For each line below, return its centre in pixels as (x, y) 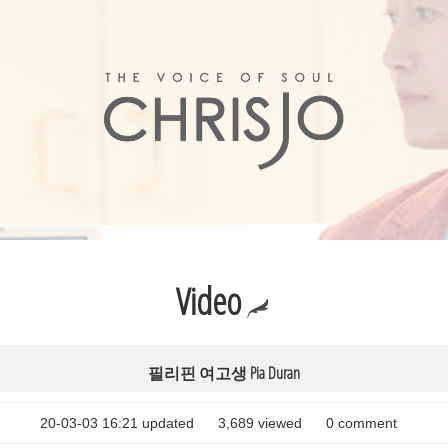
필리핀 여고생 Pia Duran (224, 373)
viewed (278, 423)
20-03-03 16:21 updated (117, 423)
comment (366, 423)
